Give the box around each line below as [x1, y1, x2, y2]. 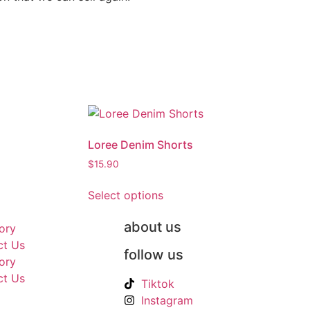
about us [124, 219, 182, 236]
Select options [88, 188, 163, 203]
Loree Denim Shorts [88, 138, 193, 152]
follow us [124, 246, 184, 264]
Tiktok [141, 277, 175, 291]
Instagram [141, 293, 194, 308]
